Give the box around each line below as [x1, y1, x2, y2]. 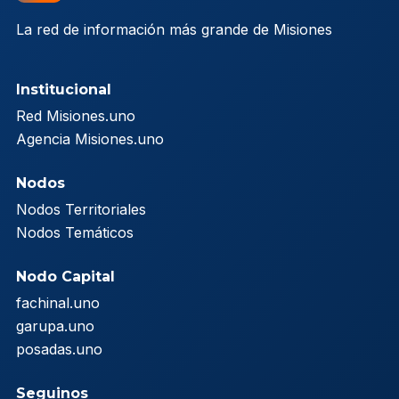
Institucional [16, 80, 111, 98]
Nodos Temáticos [16, 223, 134, 241]
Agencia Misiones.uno [16, 129, 164, 148]
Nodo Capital [16, 267, 115, 285]
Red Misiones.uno [16, 106, 135, 125]
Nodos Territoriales [16, 199, 146, 218]
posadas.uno [16, 339, 102, 358]
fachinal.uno [16, 293, 100, 312]
